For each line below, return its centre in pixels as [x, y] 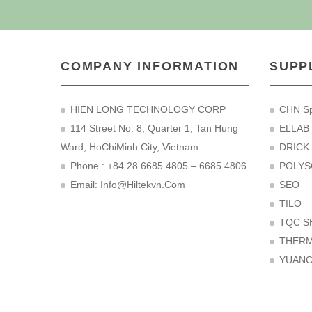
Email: [85, 185]
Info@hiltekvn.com [143, 185]
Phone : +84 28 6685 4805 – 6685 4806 [158, 166]
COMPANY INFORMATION [150, 66]
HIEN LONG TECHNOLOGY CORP [148, 109]
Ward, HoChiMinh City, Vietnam [130, 147]
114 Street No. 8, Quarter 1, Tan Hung [154, 128]
